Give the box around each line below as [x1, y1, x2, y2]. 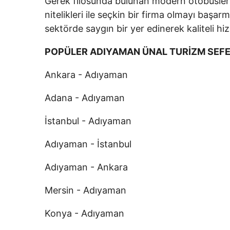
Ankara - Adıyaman [45, 69, 128, 80]
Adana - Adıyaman [45, 92, 125, 103]
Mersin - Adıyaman [45, 185, 126, 196]
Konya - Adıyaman [45, 208, 124, 219]
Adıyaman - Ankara [45, 162, 128, 172]
